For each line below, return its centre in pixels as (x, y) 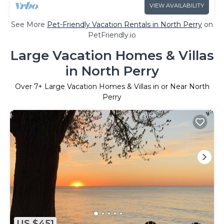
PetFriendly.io (112, 35)
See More (29, 24)
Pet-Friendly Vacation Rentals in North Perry (124, 24)
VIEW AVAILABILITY (177, 5)
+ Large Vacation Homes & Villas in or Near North (123, 86)
